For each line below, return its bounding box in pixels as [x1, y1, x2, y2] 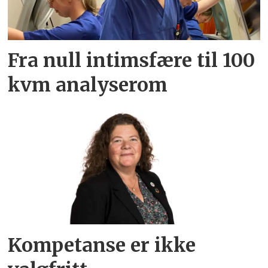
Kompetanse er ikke [8, 233, 196, 257]
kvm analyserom [8, 72, 168, 97]
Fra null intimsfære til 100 [8, 48, 255, 72]
